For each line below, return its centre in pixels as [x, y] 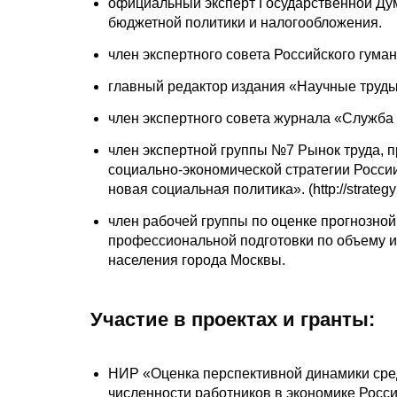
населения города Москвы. [197, 260]
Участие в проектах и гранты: [235, 319]
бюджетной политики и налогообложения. [245, 22]
